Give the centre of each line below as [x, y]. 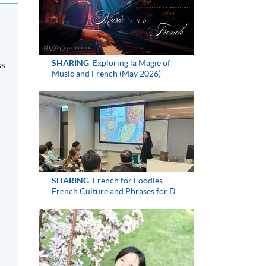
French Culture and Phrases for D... [116, 191]
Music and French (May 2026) [106, 73]
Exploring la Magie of [130, 63]
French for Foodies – [130, 180]
